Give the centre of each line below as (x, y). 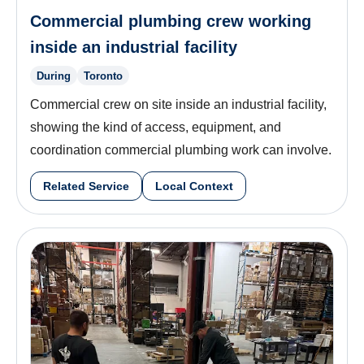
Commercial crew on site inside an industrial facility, (178, 105)
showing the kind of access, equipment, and (156, 128)
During (54, 76)
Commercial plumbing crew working (171, 21)
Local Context (194, 186)
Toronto (103, 76)
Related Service (86, 186)
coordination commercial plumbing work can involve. (181, 150)
